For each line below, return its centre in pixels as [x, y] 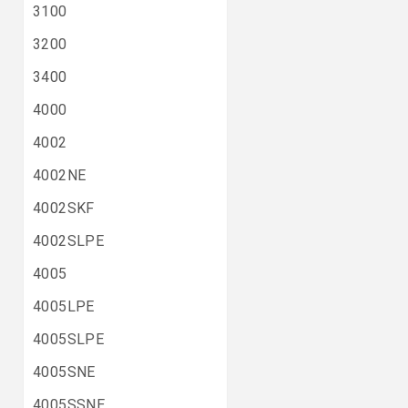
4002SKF [64, 208]
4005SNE [64, 372]
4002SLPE [69, 241]
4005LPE [64, 306]
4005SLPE [69, 339]
